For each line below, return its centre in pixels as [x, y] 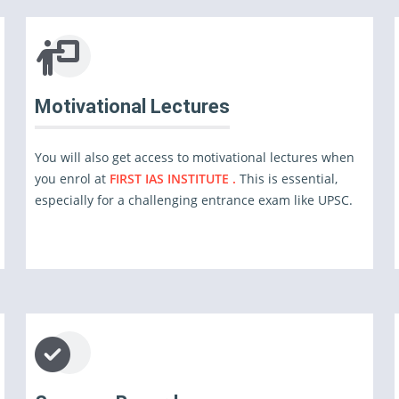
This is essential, [286, 179]
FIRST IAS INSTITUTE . [172, 179]
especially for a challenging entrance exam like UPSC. [193, 200]
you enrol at [72, 179]
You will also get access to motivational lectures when [194, 157]
